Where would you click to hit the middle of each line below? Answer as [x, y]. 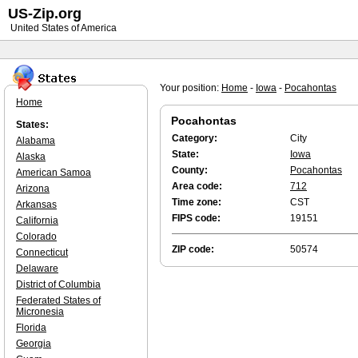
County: [190, 170]
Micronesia [40, 312]
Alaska [31, 157]
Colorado [36, 237]
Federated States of [58, 300]
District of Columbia [58, 284]
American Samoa [54, 173]
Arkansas [36, 205]
